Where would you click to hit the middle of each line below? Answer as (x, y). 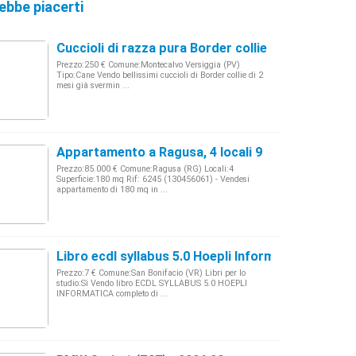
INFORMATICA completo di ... (112, 294)
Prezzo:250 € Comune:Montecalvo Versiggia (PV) (148, 65)
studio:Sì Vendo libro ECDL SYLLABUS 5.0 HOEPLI (152, 283)
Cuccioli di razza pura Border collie (162, 48)
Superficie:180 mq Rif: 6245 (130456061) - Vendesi (153, 179)
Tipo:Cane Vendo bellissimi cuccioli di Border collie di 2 (160, 75)
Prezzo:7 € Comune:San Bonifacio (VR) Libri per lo (151, 273)
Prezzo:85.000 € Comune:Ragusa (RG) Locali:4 (145, 169)
